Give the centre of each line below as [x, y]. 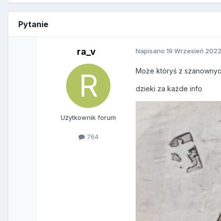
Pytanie [33, 24]
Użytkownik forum [89, 118]
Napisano [151, 51]
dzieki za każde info [170, 89]
